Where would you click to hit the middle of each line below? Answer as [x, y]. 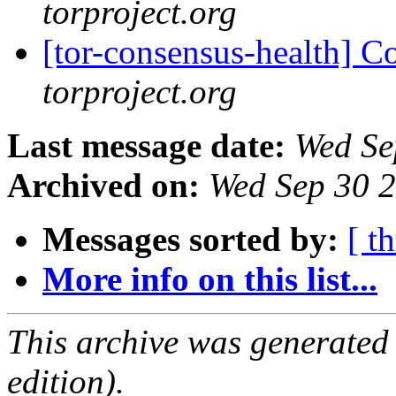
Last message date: [146, 146]
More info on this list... [210, 279]
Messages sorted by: [190, 240]
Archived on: [103, 186]
